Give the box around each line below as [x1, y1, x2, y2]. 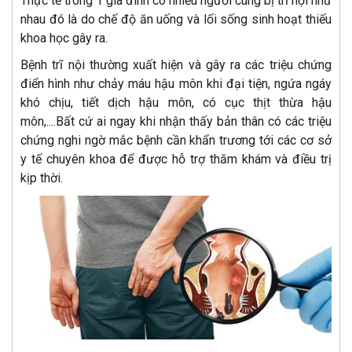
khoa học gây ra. [20, 30, 111, 46]
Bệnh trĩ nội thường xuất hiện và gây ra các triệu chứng [20, 57, 332, 72]
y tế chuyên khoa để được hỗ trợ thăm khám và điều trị [20, 151, 332, 167]
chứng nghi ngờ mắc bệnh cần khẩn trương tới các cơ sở [20, 132, 332, 148]
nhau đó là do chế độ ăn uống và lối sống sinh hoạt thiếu [20, 11, 332, 27]
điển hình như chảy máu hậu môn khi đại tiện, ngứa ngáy [20, 75, 332, 91]
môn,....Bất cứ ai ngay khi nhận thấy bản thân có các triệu [20, 113, 332, 129]
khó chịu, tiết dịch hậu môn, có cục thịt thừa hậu [20, 94, 332, 110]
